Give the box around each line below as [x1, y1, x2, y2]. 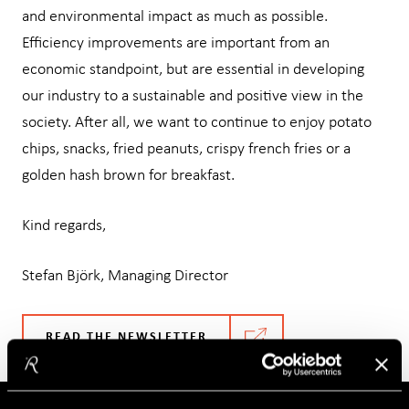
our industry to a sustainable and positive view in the [22, 88, 363, 104]
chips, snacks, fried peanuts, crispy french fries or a [22, 141, 351, 157]
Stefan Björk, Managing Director [22, 268, 228, 285]
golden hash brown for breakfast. [22, 167, 235, 184]
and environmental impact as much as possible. [22, 8, 328, 25]
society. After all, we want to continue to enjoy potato [22, 114, 372, 131]
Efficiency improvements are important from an [22, 35, 330, 51]
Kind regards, [22, 218, 106, 234]
